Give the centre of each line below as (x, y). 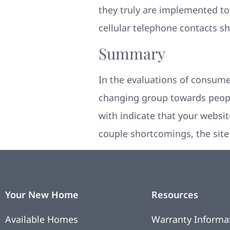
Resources (175, 194)
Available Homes (42, 219)
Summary (132, 53)
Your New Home (42, 194)
